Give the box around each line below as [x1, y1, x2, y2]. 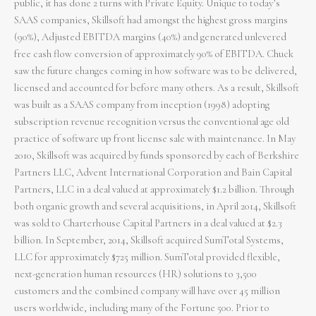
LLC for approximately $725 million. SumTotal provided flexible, [14, 251, 280, 264]
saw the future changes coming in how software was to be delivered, [14, 65, 297, 78]
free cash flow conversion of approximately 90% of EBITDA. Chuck [14, 48, 293, 61]
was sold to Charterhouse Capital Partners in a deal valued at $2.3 [14, 217, 282, 230]
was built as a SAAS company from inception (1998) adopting [14, 99, 269, 111]
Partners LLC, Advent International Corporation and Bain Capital [14, 166, 292, 179]
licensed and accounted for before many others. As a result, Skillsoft [14, 82, 299, 95]
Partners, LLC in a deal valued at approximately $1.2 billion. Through [14, 183, 294, 196]
